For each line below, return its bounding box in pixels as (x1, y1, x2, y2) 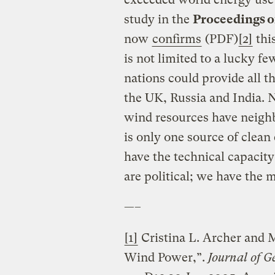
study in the (123, 12, 193, 26)
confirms (152, 31, 201, 46)
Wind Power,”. (123, 250, 208, 265)
